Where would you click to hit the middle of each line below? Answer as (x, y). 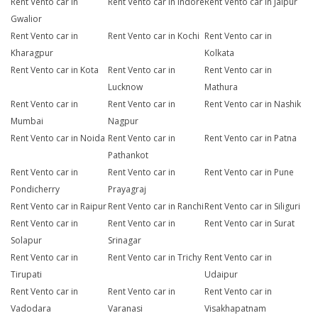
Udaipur (221, 275)
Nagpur (123, 121)
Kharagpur (32, 53)
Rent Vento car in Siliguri (253, 207)
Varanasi (125, 309)
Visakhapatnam (236, 309)
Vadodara (31, 309)
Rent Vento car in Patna (251, 138)
